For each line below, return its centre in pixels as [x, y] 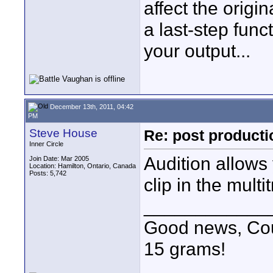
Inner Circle [46, 144]
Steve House [63, 133]
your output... [197, 51]
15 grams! [185, 249]
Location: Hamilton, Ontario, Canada [83, 166]
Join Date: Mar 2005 [59, 158]
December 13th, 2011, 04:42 [91, 106]
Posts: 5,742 [48, 173]
